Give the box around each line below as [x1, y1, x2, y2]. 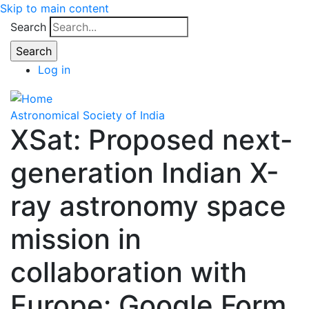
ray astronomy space [10, 188, 286, 223]
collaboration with [10, 255, 247, 289]
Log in [38, 63, 70, 77]
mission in [10, 221, 141, 256]
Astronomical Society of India [10, 108, 165, 122]
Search [10, 20, 46, 34]
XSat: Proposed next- [10, 122, 293, 157]
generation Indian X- [10, 155, 279, 190]
